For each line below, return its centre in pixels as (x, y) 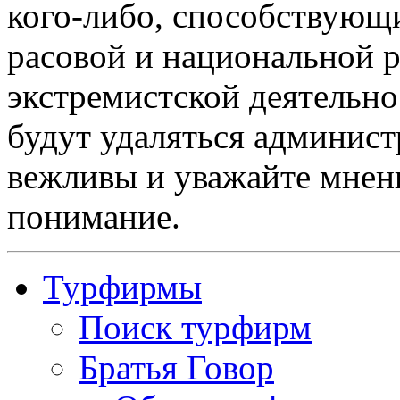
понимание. (94, 216)
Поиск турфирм (195, 327)
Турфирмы (122, 287)
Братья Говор (176, 367)
